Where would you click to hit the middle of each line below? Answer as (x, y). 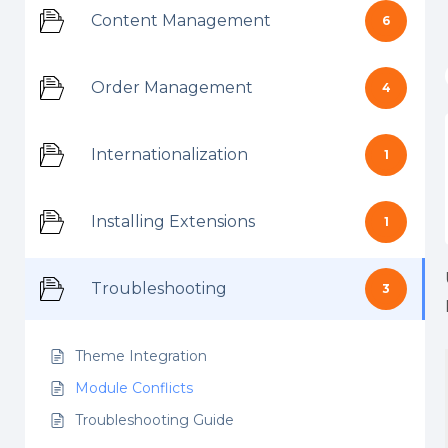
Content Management (181, 20)
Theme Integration (141, 356)
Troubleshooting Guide (154, 420)
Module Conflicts (134, 388)
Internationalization (169, 154)
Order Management (172, 87)
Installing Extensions (173, 221)
